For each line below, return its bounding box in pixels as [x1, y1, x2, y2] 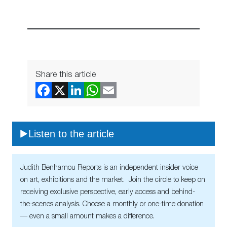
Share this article [35, 71, 96, 79]
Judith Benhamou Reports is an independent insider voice [20, 165, 198, 172]
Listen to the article [28, 128, 114, 139]
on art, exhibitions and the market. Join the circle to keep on [20, 177, 205, 184]
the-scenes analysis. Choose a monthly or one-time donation [20, 201, 204, 208]
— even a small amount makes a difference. [20, 213, 155, 220]
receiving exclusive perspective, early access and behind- [20, 189, 195, 196]
